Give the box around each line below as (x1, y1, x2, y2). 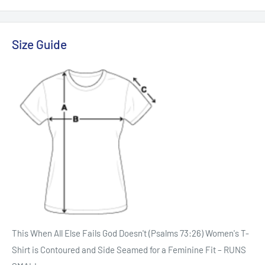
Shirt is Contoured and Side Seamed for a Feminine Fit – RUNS (12, 244, 246, 255)
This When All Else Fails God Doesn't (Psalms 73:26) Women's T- (12, 227, 249, 238)
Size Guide (12, 37, 67, 52)
